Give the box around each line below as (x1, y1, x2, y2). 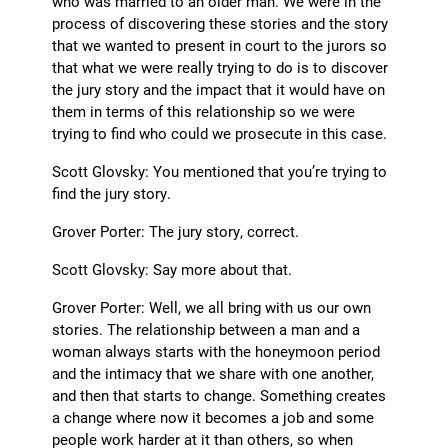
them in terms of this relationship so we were (52, 101, 356, 122)
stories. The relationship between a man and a (52, 319, 361, 340)
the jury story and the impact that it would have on (52, 79, 386, 100)
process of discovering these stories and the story (52, 13, 389, 34)
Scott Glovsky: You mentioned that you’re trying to (52, 161, 388, 182)
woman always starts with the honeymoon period (52, 341, 381, 362)
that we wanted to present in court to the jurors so (52, 35, 388, 56)
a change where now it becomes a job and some (52, 407, 375, 428)
